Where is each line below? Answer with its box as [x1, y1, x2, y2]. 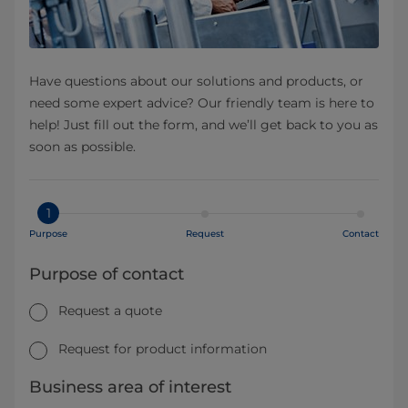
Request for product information [58, 341, 267, 358]
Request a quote [58, 302, 162, 320]
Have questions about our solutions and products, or [29, 73, 363, 90]
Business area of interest [29, 376, 231, 397]
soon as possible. [29, 138, 136, 156]
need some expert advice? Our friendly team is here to [29, 95, 374, 112]
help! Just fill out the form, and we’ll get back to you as [29, 117, 378, 134]
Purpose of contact [29, 264, 184, 285]
